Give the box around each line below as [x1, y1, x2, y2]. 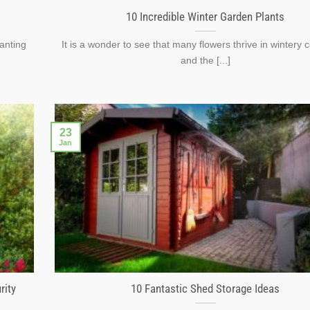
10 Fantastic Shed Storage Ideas [131, 282, 280, 296]
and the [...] [180, 54, 230, 66]
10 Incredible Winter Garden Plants [126, 10, 284, 24]
